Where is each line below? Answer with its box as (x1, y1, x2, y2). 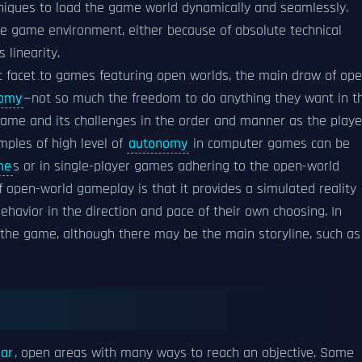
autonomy (128, 135, 187, 153)
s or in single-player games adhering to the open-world (13, 158, 339, 175)
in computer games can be (189, 135, 350, 153)
